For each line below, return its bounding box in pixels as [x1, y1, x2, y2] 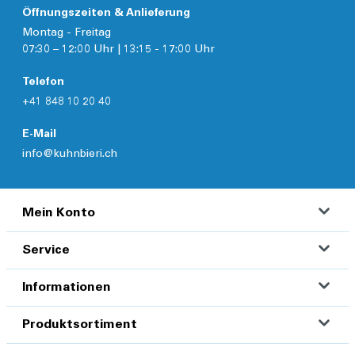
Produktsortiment [22, 319, 137, 332]
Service [22, 244, 70, 258]
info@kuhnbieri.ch [22, 149, 117, 161]
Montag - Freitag [22, 28, 111, 40]
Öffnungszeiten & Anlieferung [22, 8, 190, 20]
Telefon [22, 77, 64, 89]
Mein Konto [22, 207, 95, 220]
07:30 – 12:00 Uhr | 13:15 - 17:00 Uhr [22, 44, 215, 56]
